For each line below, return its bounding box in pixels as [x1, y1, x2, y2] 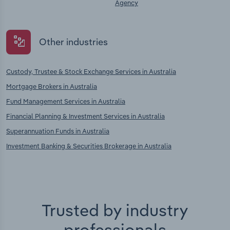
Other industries [39, 36, 108, 48]
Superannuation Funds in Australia [6, 126, 109, 135]
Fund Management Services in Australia [6, 97, 125, 105]
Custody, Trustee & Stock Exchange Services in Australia [6, 67, 176, 75]
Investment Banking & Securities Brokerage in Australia [6, 141, 171, 150]
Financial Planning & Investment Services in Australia [6, 111, 165, 120]
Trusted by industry [42, 199, 188, 220]
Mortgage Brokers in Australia [6, 82, 97, 90]
